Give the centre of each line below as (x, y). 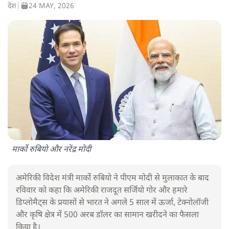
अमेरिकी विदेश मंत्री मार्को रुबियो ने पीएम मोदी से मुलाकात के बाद (112, 179)
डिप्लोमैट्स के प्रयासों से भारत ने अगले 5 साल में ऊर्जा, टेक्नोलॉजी (112, 203)
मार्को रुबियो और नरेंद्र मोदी (51, 150)
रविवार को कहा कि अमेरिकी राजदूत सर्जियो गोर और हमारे (102, 191)
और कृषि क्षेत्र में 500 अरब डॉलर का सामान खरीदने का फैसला (107, 216)
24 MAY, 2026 (51, 7)
